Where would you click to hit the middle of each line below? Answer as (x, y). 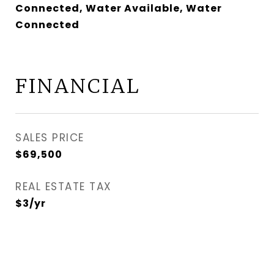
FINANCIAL (78, 86)
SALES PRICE (50, 138)
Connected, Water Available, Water (119, 8)
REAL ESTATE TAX (64, 187)
